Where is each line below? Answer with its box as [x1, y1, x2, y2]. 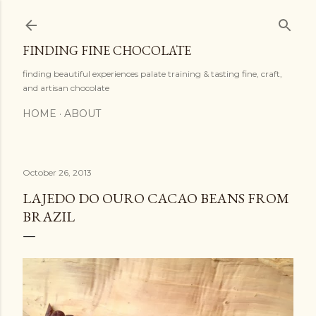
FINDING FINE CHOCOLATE [23, 42, 191, 59]
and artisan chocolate [23, 83, 109, 93]
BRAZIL [23, 207, 75, 226]
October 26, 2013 [23, 167, 92, 178]
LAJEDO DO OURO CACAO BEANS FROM [23, 189, 289, 207]
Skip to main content [100, 8, 216, 27]
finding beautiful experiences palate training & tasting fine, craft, [23, 68, 282, 79]
